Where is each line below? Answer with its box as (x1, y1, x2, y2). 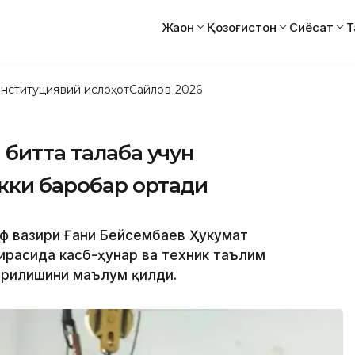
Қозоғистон (207, 19, 277, 35)
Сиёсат (289, 19, 334, 35)
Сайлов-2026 (129, 82, 202, 97)
